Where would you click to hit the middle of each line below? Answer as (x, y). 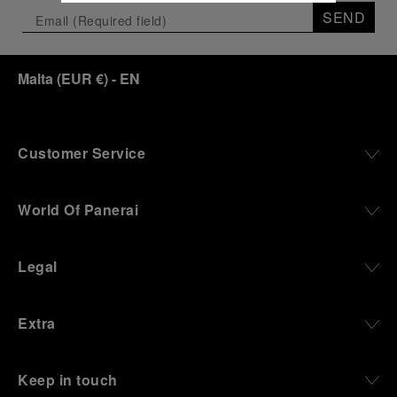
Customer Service (82, 153)
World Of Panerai (78, 210)
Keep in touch (68, 380)
